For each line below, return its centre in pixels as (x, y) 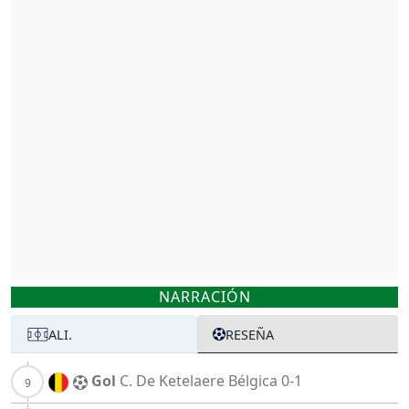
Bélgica (253, 381)
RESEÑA (249, 334)
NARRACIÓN (204, 297)
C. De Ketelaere (172, 381)
